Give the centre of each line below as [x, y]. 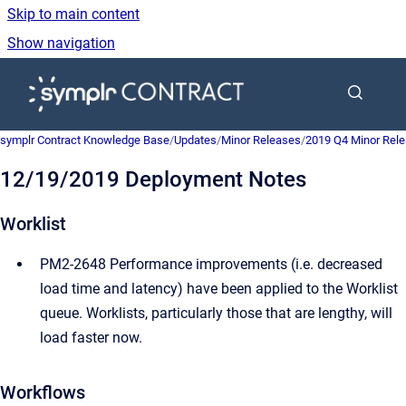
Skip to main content [73, 14]
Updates [195, 140]
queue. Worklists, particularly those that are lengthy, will [216, 313]
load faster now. [91, 338]
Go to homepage [296, 82]
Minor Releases [261, 140]
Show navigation [61, 43]
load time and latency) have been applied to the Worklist [219, 289]
